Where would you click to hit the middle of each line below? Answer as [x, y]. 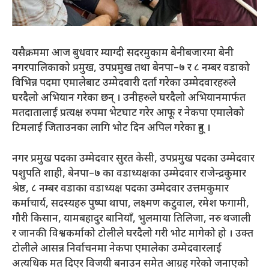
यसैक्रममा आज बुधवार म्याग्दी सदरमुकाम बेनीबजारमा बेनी [123, 54]
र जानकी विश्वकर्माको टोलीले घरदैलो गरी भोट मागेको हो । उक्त [133, 234]
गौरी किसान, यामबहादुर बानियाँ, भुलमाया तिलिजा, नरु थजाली [131, 219]
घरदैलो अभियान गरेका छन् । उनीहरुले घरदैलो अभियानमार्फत [129, 99]
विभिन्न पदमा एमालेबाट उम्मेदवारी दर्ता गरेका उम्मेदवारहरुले [124, 84]
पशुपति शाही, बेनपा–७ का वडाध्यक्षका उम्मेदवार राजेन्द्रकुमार [129, 174]
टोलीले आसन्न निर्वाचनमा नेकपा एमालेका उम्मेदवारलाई [117, 249]
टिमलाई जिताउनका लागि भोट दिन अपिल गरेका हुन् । [111, 129]
